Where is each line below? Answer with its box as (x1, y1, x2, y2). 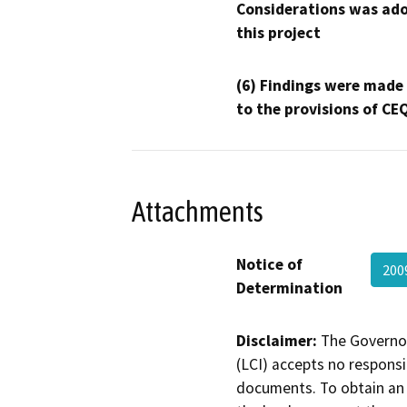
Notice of (236, 254, 303, 275)
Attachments (132, 194, 263, 228)
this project (236, 23, 321, 44)
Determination (236, 278, 342, 299)
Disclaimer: (236, 331, 317, 352)
